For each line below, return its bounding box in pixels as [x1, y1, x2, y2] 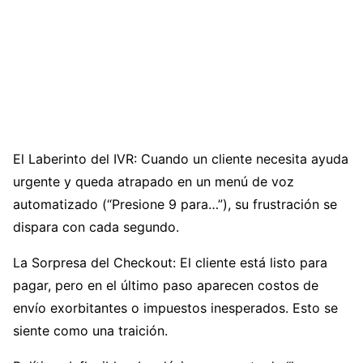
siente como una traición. [13, 322, 168, 340]
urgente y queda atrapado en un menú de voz [13, 173, 294, 190]
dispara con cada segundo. [13, 219, 179, 236]
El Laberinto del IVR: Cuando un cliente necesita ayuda [13, 151, 348, 168]
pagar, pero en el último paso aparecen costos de [13, 277, 318, 294]
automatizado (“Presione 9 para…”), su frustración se [13, 196, 337, 213]
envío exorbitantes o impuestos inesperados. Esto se [13, 300, 338, 317]
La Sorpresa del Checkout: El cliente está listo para [13, 254, 327, 271]
